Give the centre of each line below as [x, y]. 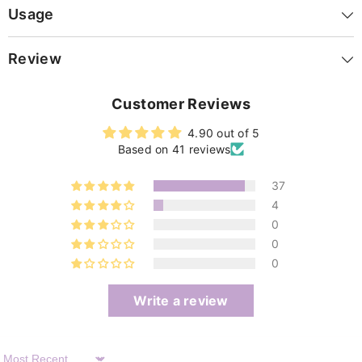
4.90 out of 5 [224, 133]
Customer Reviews [181, 104]
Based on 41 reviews [174, 149]
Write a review [181, 301]
